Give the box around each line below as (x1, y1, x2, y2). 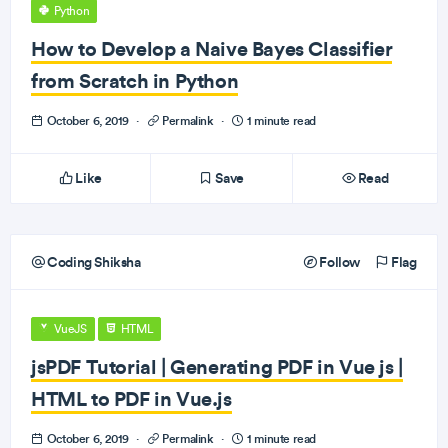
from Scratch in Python (31, 68, 239, 93)
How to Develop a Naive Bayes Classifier (31, 36, 393, 61)
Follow (316, 253, 360, 271)
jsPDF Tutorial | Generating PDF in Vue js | (31, 354, 403, 379)
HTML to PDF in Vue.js (31, 386, 232, 411)
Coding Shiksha (44, 253, 141, 271)
